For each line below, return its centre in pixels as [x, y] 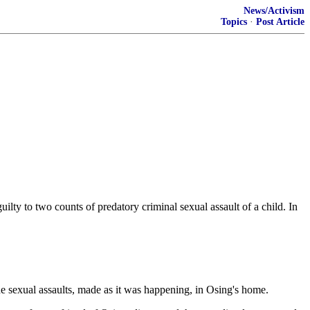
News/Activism [274, 11]
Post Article [280, 22]
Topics [234, 22]
